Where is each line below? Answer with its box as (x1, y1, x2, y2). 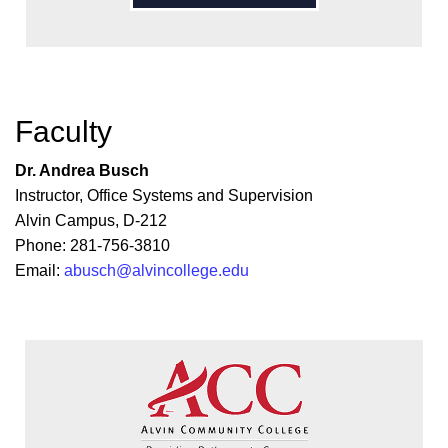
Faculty (15, 114, 112, 148)
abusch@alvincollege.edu (64, 261, 249, 279)
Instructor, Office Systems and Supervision (15, 186, 313, 204)
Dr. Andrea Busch (15, 161, 149, 179)
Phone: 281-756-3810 (15, 236, 170, 254)
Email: (15, 261, 64, 279)
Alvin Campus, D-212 (15, 211, 167, 229)
